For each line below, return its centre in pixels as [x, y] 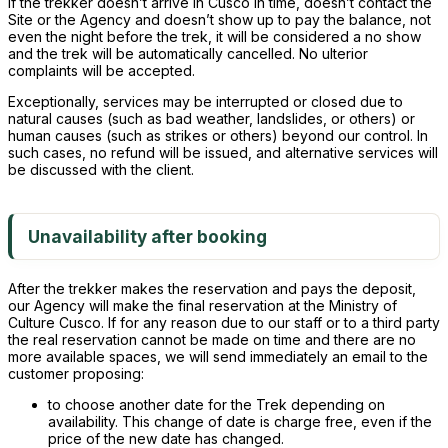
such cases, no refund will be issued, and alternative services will [223, 152]
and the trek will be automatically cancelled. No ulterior [188, 53]
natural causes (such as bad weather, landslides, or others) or [211, 118]
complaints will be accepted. [101, 70]
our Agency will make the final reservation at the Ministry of [202, 305]
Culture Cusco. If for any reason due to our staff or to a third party [224, 322]
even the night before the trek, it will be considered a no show [214, 36]
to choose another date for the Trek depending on [216, 404]
